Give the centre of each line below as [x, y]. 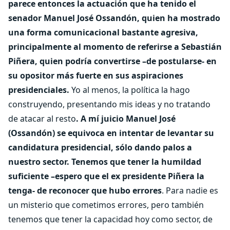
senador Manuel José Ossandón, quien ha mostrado [114, 18]
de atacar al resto [42, 119]
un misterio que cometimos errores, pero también [106, 205]
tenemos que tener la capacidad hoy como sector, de [110, 219]
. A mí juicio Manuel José [126, 119]
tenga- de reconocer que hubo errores [85, 190]
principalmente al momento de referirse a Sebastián [115, 47]
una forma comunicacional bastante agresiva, [103, 32]
